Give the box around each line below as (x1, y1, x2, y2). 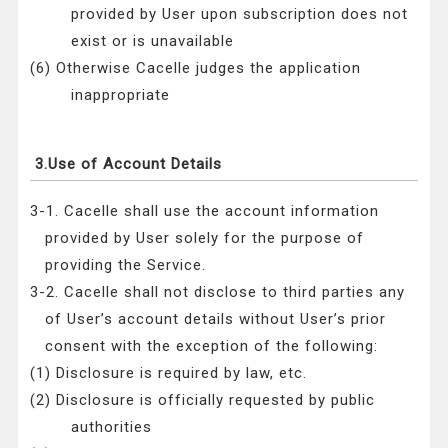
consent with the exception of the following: (45, 337, 379, 356)
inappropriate (70, 86, 170, 105)
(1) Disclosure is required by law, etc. (30, 364, 308, 383)
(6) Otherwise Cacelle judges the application (30, 59, 362, 78)
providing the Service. (45, 256, 207, 275)
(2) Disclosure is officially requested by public (30, 391, 376, 410)
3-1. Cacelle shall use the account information (30, 202, 380, 221)
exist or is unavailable (70, 32, 234, 51)
